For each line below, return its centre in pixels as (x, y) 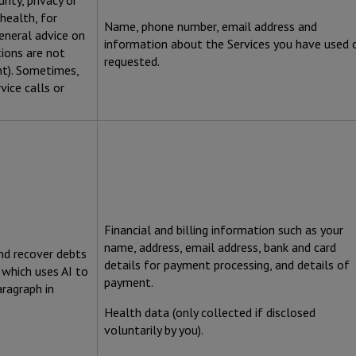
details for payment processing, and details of (227, 265)
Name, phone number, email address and (211, 27)
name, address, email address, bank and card (220, 248)
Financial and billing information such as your (224, 230)
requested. (132, 62)
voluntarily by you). (154, 330)
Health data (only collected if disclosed (210, 313)
